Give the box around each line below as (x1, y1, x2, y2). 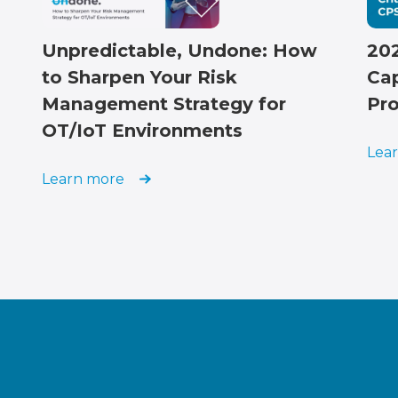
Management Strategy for (42, 93, 286, 115)
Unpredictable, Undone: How (42, 40, 317, 62)
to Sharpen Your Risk (42, 67, 237, 89)
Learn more (42, 171, 124, 188)
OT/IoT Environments (42, 120, 243, 142)
